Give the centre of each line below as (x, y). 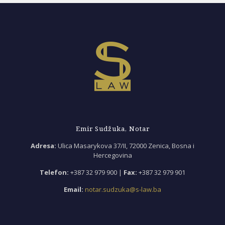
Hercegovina (113, 155)
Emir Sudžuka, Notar (113, 129)
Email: (74, 189)
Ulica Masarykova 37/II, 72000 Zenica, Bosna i (125, 146)
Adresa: (43, 146)
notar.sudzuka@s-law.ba (123, 189)
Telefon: (54, 172)
